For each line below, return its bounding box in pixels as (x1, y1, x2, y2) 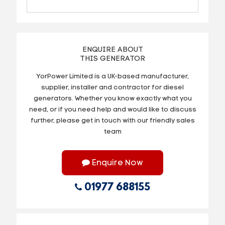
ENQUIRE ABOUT (82, 46, 143, 54)
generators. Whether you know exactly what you (33, 95, 192, 102)
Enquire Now (90, 159, 143, 167)
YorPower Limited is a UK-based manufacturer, (36, 73, 189, 80)
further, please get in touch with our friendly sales (30, 117, 195, 124)
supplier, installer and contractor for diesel (41, 84, 184, 91)
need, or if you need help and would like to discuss (29, 106, 196, 113)
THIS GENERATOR (80, 55, 145, 63)
